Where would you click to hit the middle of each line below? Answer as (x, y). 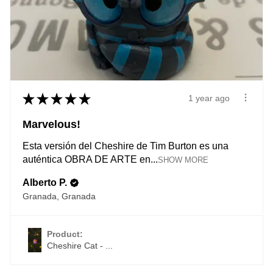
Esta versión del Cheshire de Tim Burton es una (126, 146)
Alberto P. (45, 182)
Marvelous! (51, 124)
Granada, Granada (59, 196)
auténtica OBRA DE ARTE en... (90, 159)
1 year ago (209, 98)
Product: (66, 234)
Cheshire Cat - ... (80, 245)
